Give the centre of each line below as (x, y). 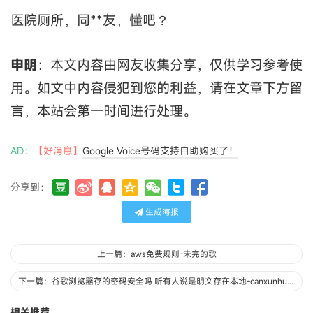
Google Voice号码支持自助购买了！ (160, 151)
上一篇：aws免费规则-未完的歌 (156, 254)
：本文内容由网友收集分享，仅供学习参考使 (170, 65)
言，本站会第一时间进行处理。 (103, 111)
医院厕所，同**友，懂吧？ (90, 20)
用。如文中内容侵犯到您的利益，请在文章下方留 (156, 88)
